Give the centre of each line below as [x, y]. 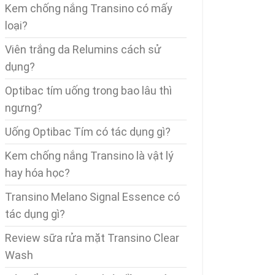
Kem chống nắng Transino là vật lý [89, 156]
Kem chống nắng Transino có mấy [89, 8]
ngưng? [24, 108]
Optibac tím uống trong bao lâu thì [88, 91]
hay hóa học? [37, 173]
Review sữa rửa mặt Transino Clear [92, 238]
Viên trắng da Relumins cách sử [83, 49]
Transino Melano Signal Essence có [92, 197]
